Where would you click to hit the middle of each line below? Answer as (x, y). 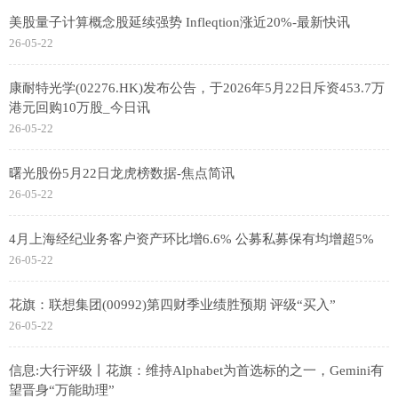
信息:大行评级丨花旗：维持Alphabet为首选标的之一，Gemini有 (196, 371)
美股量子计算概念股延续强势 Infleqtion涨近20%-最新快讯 (179, 23)
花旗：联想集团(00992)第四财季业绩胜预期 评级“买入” (172, 305)
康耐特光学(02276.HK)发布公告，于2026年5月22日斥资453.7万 (197, 88)
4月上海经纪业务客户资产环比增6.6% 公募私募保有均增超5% (191, 239)
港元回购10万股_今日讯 (80, 108)
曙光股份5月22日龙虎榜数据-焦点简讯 (122, 174)
